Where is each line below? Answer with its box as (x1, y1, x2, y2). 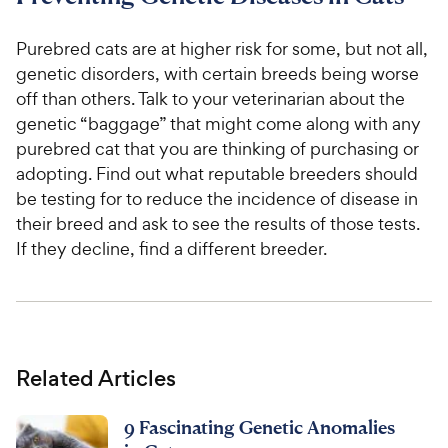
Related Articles (16, 363, 176, 394)
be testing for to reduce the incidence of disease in (16, 187, 418, 210)
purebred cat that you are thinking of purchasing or (16, 137, 419, 160)
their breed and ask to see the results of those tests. (16, 212, 420, 235)
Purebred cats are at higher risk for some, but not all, (16, 37, 428, 60)
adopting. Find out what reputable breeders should (16, 162, 418, 185)
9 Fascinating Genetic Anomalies (124, 415, 395, 438)
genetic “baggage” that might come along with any (16, 112, 421, 135)
